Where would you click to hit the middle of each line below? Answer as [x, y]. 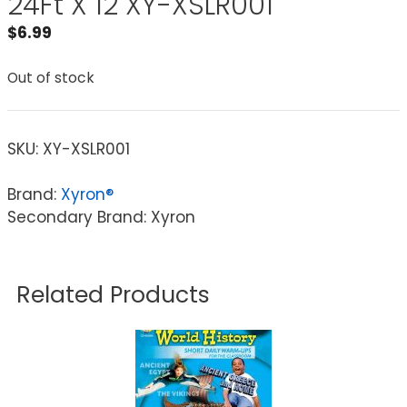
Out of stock [51, 78]
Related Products [113, 294]
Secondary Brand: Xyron [101, 217]
